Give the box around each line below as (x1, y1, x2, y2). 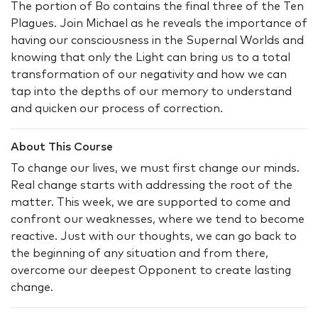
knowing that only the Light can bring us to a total (11, 52, 290, 64)
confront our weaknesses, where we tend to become (11, 214, 305, 226)
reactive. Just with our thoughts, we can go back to (11, 231, 297, 243)
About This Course (11, 141, 113, 153)
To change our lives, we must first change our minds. (11, 163, 300, 175)
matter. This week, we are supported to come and (11, 197, 290, 209)
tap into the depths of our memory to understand (11, 86, 292, 98)
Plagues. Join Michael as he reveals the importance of (11, 18, 307, 30)
